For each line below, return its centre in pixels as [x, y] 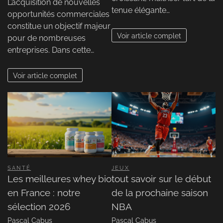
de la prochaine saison [160, 192]
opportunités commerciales [58, 14]
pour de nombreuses [47, 38]
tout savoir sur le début [161, 178]
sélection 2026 [39, 206]
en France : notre [44, 192]
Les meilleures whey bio [59, 178]
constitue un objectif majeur [59, 26]
